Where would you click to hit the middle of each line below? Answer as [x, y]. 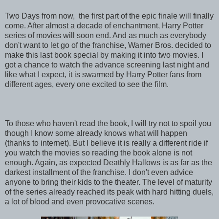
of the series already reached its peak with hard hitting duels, [109, 192]
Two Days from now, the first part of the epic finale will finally [109, 16]
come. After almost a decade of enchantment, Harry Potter [104, 25]
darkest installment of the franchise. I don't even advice [99, 172]
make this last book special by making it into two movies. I [104, 55]
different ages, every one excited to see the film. [87, 84]
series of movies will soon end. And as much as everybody [106, 35]
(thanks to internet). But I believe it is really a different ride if [106, 143]
